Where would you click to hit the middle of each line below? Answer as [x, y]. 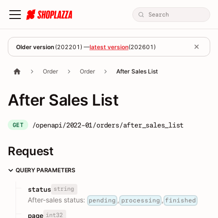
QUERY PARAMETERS [46, 170]
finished [180, 200]
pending [102, 200]
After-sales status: [57, 200]
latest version [109, 47]
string [64, 189]
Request [31, 151]
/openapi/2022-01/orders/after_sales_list [108, 125]
